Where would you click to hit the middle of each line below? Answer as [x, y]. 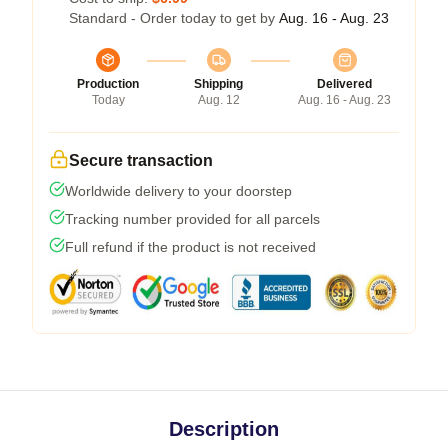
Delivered [344, 84]
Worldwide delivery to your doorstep [178, 191]
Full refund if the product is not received [190, 247]
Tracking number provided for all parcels [192, 219]
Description [224, 429]
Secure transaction [141, 160]
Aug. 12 [218, 100]
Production [108, 84]
